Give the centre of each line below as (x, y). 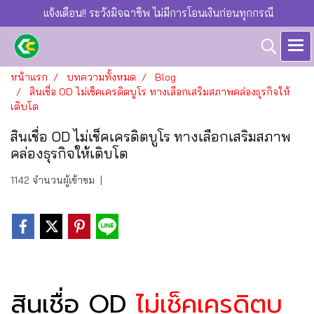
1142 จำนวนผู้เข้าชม (53, 180)
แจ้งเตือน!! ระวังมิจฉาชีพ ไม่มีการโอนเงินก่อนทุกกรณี (157, 13)
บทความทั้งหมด (101, 77)
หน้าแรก (29, 77)
